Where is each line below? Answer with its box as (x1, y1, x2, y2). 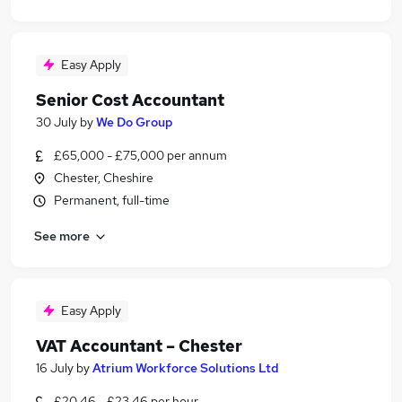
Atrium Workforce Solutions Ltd (92, 360, 279, 376)
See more (34, 227, 90, 244)
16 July (36, 360, 74, 376)
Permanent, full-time (54, 192, 170, 208)
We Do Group (96, 114, 173, 130)
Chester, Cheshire (54, 170, 153, 186)
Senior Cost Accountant (36, 90, 224, 110)
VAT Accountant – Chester (36, 336, 242, 356)
